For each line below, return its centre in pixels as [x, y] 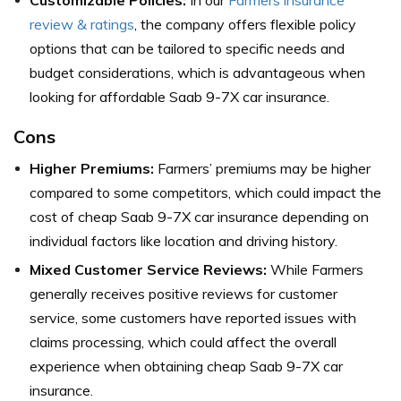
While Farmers [315, 269]
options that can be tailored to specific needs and [187, 48]
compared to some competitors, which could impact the [205, 192]
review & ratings [82, 24]
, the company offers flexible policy [245, 24]
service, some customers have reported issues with [193, 317]
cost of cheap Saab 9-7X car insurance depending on [199, 216]
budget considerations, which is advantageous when [197, 72]
